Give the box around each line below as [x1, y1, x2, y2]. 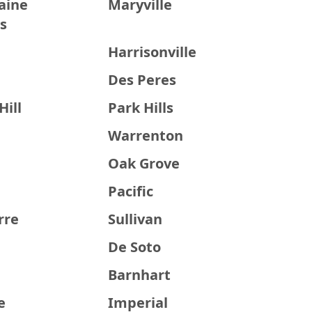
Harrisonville [108, 42, 197, 61]
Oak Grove [108, 154, 180, 173]
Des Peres [108, 70, 177, 89]
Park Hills [108, 98, 174, 117]
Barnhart [108, 265, 171, 284]
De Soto [108, 237, 162, 256]
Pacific [108, 182, 154, 201]
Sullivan [108, 210, 163, 228]
